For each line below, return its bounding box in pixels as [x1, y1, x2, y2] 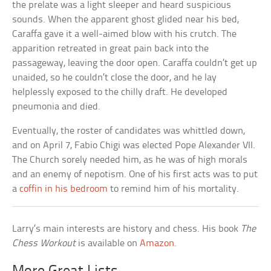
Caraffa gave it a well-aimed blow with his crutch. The [12, 29, 237, 40]
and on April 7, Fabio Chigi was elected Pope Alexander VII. [12, 140, 256, 151]
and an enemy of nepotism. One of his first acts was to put [12, 169, 258, 180]
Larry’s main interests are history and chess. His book [12, 224, 241, 235]
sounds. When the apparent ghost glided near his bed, [12, 15, 240, 25]
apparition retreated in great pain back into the [12, 44, 209, 54]
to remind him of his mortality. [108, 184, 240, 195]
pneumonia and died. [12, 102, 101, 113]
